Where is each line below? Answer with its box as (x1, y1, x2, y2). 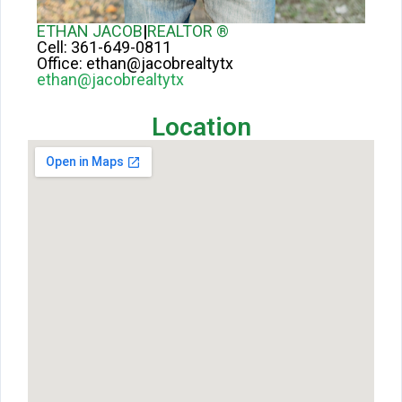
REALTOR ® (147, 22, 229, 40)
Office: (37, 54, 86, 73)
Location (151, 112, 251, 142)
